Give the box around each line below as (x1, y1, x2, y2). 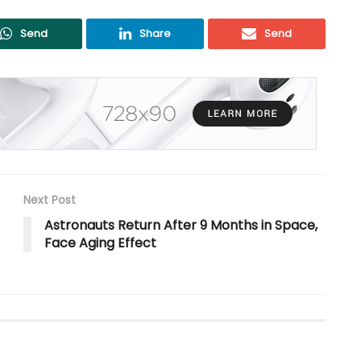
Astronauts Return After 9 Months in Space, (44, 215, 317, 234)
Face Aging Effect (44, 233, 156, 252)
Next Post (23, 191, 76, 208)
